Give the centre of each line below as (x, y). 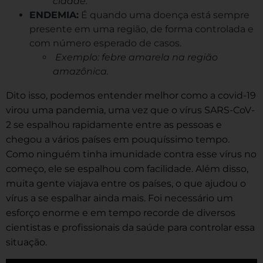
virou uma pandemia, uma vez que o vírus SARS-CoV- (130, 110)
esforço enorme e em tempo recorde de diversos (121, 213)
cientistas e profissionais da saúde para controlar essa (130, 227)
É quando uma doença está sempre (164, 15)
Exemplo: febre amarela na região (136, 57)
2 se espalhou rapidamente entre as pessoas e (114, 124)
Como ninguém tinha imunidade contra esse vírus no (131, 154)
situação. (26, 242)
